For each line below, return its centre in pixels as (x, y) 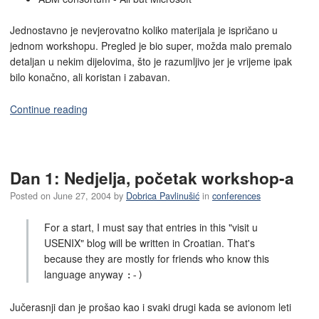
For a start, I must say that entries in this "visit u (151, 228)
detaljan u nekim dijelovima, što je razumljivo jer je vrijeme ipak (151, 62)
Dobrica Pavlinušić (163, 196)
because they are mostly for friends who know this (157, 259)
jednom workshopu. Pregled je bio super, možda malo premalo (151, 46)
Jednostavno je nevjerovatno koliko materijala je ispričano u (144, 30)
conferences (236, 196)
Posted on (32, 196)
